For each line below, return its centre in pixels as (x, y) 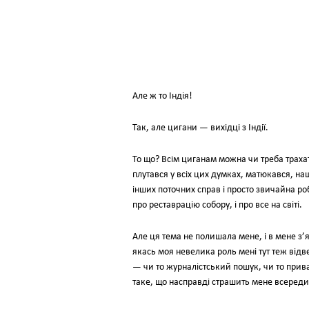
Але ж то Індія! (162, 96)
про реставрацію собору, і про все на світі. (217, 205)
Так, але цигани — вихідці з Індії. (200, 128)
